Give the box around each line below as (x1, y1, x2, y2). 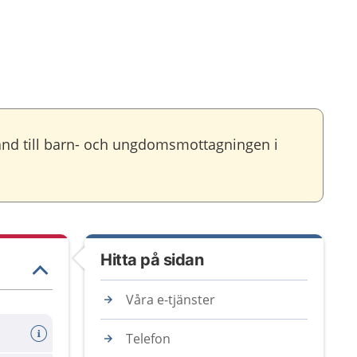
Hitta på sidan (100, 250, 203, 269)
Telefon (126, 330, 171, 347)
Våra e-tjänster (126, 291, 215, 308)
